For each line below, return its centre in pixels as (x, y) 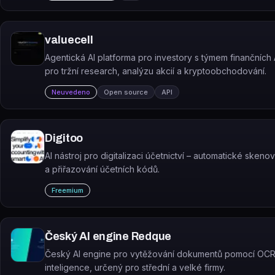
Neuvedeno (71, 92)
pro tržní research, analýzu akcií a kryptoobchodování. (156, 71)
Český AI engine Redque (108, 236)
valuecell (69, 40)
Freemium (68, 190)
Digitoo (64, 138)
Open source (126, 92)
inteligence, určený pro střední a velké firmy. (135, 267)
